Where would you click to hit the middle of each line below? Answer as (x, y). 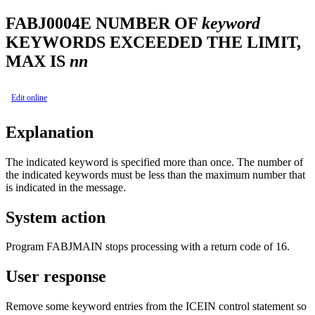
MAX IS (38, 61)
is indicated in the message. (66, 187)
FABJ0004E (49, 23)
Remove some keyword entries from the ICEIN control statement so (156, 307)
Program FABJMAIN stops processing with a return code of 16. (148, 247)
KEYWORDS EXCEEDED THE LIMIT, (153, 42)
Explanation (50, 132)
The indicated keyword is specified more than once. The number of (154, 162)
